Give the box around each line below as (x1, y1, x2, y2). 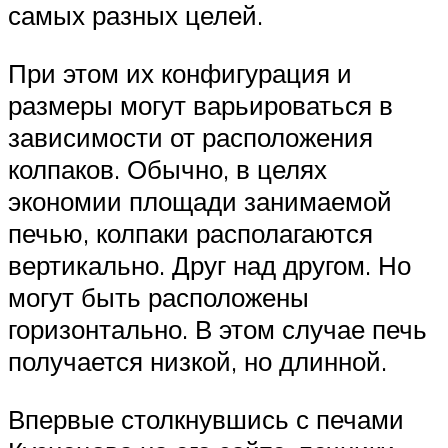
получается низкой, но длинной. (8, 345, 387, 378)
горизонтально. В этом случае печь (8, 313, 427, 346)
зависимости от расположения (8, 121, 373, 154)
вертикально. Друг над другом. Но (8, 249, 411, 282)
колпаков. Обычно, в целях (8, 153, 327, 186)
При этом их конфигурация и (8, 57, 352, 90)
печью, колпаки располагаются (8, 217, 373, 250)
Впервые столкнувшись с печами (8, 402, 404, 435)
